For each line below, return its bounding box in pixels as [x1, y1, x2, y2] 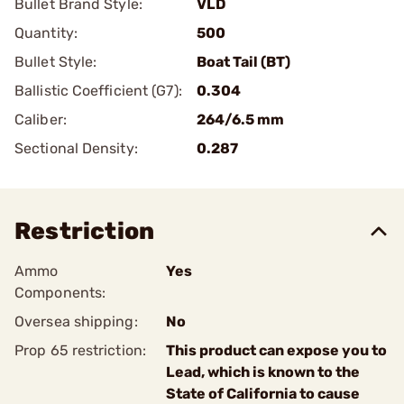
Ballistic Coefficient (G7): [14, 82, 182, 99]
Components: [14, 284, 106, 301]
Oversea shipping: [14, 313, 138, 330]
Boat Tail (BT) [197, 53, 290, 70]
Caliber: [14, 111, 67, 128]
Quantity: [14, 24, 78, 41]
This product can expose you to [166, 342, 387, 359]
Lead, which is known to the [166, 363, 360, 381]
